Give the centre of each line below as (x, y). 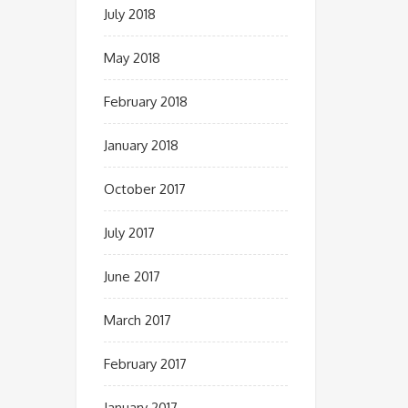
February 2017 (145, 364)
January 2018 (141, 145)
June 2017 (132, 276)
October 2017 (144, 189)
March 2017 (137, 320)
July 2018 (129, 14)
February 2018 (145, 102)
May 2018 (132, 58)
